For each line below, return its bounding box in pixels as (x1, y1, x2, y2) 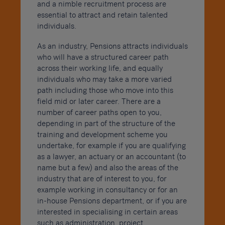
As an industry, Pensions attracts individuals (37, 42, 188, 50)
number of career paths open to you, (37, 108, 162, 117)
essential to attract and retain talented (37, 11, 168, 19)
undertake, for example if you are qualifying (37, 141, 186, 150)
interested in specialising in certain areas (37, 207, 178, 216)
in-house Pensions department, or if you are (37, 196, 187, 205)
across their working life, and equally (37, 64, 163, 72)
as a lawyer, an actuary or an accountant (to (37, 152, 186, 161)
